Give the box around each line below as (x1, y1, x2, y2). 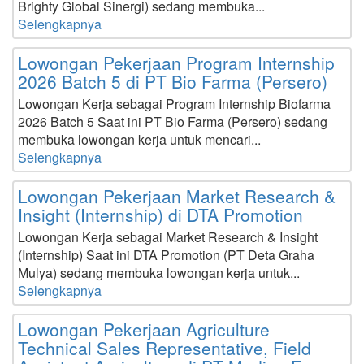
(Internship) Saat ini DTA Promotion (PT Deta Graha (18, 245, 314, 264)
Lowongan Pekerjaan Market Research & (18, 184, 336, 208)
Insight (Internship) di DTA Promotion (18, 202, 303, 227)
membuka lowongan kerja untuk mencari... (18, 130, 261, 149)
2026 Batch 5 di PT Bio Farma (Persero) (18, 69, 327, 93)
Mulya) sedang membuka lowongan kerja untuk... (18, 263, 300, 282)
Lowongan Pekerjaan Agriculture (18, 317, 270, 341)
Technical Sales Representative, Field (18, 336, 311, 360)
